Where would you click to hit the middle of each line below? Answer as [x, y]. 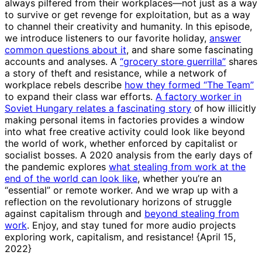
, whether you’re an [180, 179]
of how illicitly [224, 108]
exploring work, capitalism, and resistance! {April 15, [120, 237]
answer [225, 38]
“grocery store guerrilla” [173, 62]
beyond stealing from [192, 214]
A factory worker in [199, 97]
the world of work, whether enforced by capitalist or [121, 144]
